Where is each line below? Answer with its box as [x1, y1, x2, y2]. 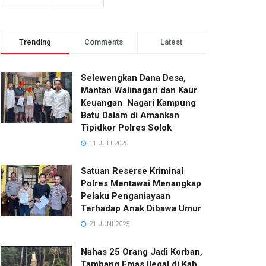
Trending [19, 37, 51, 46]
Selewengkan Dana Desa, [81, 72, 186, 83]
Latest [160, 37, 182, 46]
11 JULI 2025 [87, 140, 128, 147]
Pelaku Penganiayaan [81, 191, 170, 201]
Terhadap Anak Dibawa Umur [81, 203, 201, 214]
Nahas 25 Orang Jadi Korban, [81, 246, 202, 257]
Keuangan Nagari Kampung [81, 97, 196, 108]
